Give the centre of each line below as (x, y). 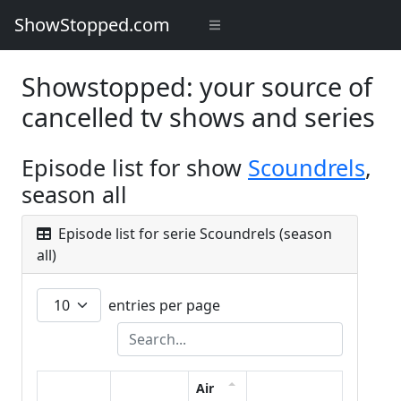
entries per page (162, 305)
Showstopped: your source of (197, 86)
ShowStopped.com (92, 25)
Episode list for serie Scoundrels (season (193, 234)
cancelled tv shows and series (198, 117)
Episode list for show (135, 167)
